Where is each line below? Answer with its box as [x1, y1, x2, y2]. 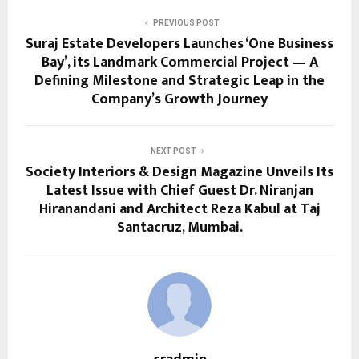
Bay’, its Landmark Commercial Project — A [41, 50, 318, 75]
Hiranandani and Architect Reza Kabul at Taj [38, 196, 321, 221]
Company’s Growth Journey [91, 87, 268, 111]
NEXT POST [150, 146, 196, 155]
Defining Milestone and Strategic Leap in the [34, 68, 325, 93]
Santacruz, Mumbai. [116, 215, 243, 240]
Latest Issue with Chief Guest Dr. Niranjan [46, 178, 313, 203]
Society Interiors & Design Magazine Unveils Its [26, 159, 333, 184]
